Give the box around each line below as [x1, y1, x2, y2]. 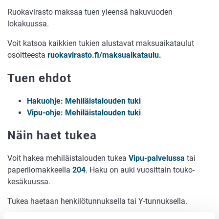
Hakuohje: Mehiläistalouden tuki [27, 96, 141, 106]
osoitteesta [7, 50, 47, 60]
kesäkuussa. [7, 177, 50, 187]
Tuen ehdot [7, 71, 71, 85]
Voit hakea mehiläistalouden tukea [7, 153, 129, 163]
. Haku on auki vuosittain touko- [86, 165, 195, 175]
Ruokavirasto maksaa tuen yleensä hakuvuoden [7, 7, 173, 17]
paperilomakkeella [7, 165, 72, 175]
